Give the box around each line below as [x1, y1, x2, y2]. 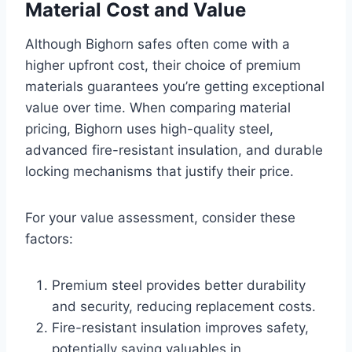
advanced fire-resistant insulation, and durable [25, 142, 323, 159]
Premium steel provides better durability [52, 277, 306, 294]
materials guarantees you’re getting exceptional [25, 79, 324, 95]
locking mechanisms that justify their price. [25, 163, 294, 180]
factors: [25, 231, 73, 247]
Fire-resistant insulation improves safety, [52, 320, 309, 336]
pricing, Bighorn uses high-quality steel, [25, 121, 273, 137]
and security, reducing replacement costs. [52, 299, 316, 315]
